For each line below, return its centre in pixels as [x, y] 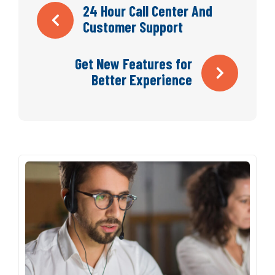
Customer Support [133, 26]
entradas [76, 73]
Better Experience [142, 79]
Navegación [87, 16]
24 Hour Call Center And [148, 10]
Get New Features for [134, 63]
